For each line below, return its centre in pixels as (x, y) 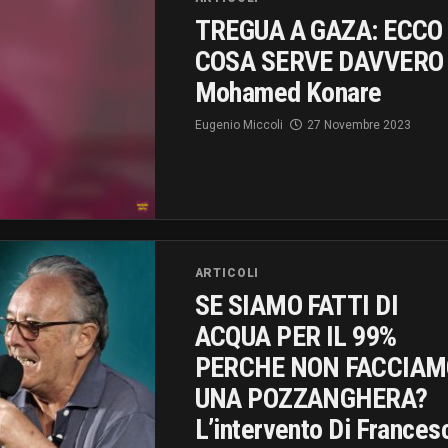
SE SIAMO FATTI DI (296, 305)
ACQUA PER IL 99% (295, 336)
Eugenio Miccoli (238, 125)
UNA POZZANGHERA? (311, 398)
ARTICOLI (227, 272)
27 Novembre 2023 (358, 125)
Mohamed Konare (288, 93)
